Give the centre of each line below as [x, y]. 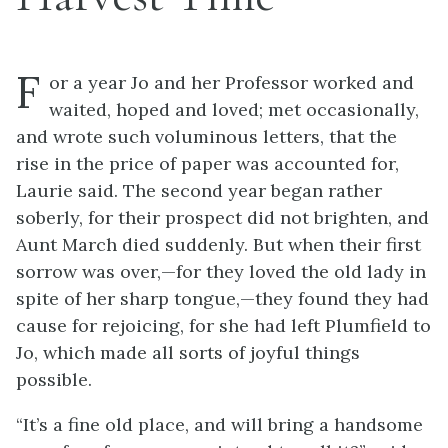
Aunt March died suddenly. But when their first [218, 244]
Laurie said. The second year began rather [199, 190]
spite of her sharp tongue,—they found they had [222, 298]
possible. [54, 379]
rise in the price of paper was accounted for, [207, 163]
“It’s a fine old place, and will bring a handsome [219, 424]
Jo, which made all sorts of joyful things [188, 352]
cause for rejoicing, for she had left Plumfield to [223, 325]
